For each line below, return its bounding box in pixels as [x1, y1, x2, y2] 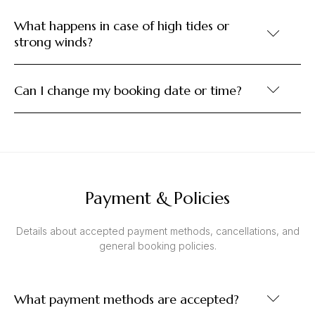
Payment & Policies [85, 188, 230, 210]
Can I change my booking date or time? [14, 82, 242, 99]
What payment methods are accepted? [14, 291, 239, 308]
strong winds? [14, 34, 93, 51]
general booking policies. [98, 240, 217, 252]
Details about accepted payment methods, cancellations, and [15, 225, 300, 238]
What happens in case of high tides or [14, 18, 229, 34]
